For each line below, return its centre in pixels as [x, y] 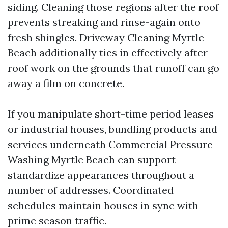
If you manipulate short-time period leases [111, 114]
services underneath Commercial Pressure [110, 144]
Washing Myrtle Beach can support [92, 160]
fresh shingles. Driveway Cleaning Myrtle [106, 37]
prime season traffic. [57, 221]
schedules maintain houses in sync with [103, 205]
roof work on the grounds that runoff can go [113, 68]
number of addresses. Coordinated [91, 190]
